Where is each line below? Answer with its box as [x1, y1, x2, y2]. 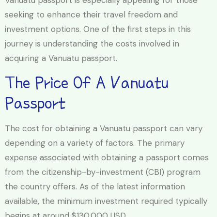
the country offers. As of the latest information [5, 181, 185, 192]
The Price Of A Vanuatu [5, 73, 169, 92]
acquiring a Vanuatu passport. [5, 53, 117, 64]
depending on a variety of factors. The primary [5, 137, 185, 148]
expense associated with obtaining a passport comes [5, 152, 209, 163]
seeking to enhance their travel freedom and [5, 9, 178, 20]
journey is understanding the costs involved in [5, 38, 179, 49]
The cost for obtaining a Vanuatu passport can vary [5, 123, 202, 134]
